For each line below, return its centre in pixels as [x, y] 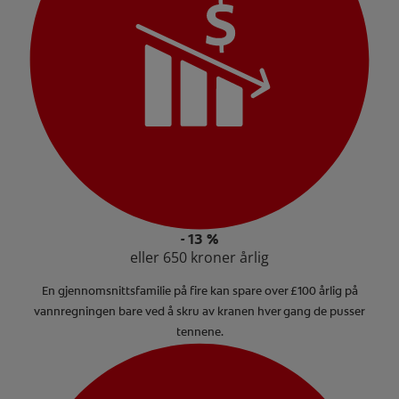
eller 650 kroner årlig [199, 258]
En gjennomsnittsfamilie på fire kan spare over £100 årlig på [199, 291]
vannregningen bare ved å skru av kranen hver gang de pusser [199, 312]
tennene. [199, 332]
